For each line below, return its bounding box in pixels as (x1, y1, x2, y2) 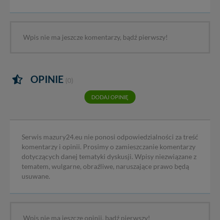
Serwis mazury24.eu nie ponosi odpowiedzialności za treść (22, 133, 198, 141)
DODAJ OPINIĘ (91, 93, 129, 100)
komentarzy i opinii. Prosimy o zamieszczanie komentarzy (22, 143, 195, 151)
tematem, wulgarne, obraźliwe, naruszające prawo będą (22, 163, 189, 171)
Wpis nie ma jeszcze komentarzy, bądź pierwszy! (23, 33, 168, 42)
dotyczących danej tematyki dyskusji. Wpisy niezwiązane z (22, 153, 196, 161)
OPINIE (30, 73, 63, 85)
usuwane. (22, 172, 50, 181)
